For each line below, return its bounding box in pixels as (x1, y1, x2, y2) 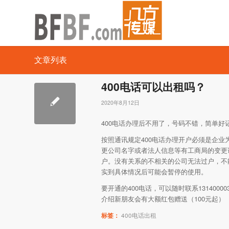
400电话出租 (121, 211, 156, 220)
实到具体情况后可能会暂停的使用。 (101, 167, 208, 177)
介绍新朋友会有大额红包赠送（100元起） (101, 194, 225, 204)
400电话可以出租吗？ (101, 79, 205, 94)
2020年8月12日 (101, 99, 140, 106)
